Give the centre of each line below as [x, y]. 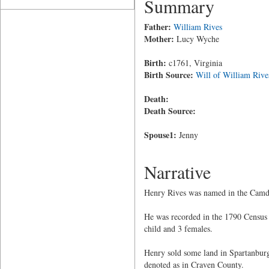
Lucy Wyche [196, 39]
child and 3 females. [178, 228]
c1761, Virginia [194, 63]
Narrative [177, 172]
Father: [157, 27]
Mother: [159, 39]
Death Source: [170, 111]
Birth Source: [168, 75]
